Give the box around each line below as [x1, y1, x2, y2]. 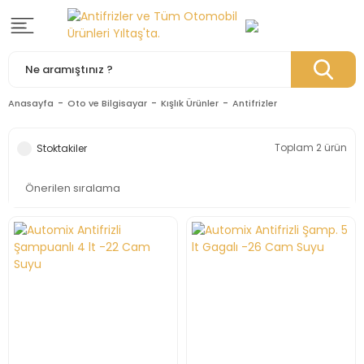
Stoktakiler [37, 141, 87, 155]
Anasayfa [8, 97, 54, 110]
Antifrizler [232, 97, 277, 110]
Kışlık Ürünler [161, 97, 219, 110]
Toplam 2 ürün [275, 141, 347, 154]
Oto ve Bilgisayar [67, 97, 147, 110]
